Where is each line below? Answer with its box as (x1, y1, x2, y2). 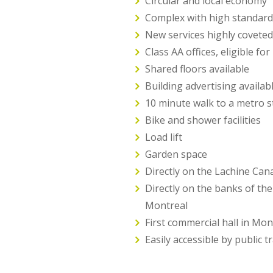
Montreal (145, 198, 188, 212)
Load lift (145, 130, 182, 144)
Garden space (145, 147, 207, 161)
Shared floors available (145, 62, 249, 76)
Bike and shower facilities (145, 113, 261, 127)
